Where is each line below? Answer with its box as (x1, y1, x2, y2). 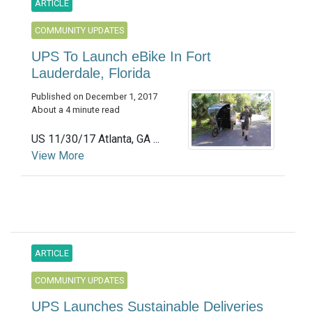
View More (31, 149, 84, 163)
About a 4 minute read (31, 104, 120, 116)
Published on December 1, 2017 (31, 91, 157, 102)
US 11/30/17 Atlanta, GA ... (31, 132, 159, 146)
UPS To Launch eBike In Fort (31, 49, 211, 65)
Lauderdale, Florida (31, 65, 150, 81)
